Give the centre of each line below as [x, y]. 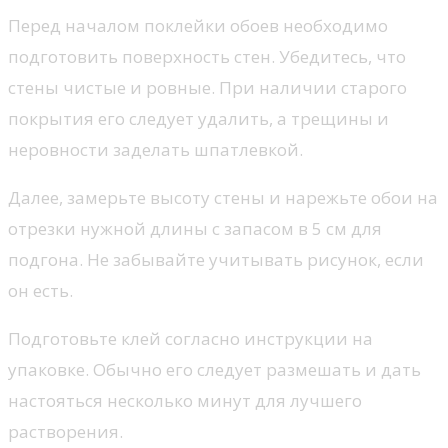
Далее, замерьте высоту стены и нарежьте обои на [223, 198]
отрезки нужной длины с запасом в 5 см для [195, 229]
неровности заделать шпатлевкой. [155, 150]
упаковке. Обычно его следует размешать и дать [214, 370]
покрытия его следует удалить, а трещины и [198, 119]
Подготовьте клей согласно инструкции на [190, 339]
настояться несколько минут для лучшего [185, 401]
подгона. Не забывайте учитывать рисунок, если [216, 260]
